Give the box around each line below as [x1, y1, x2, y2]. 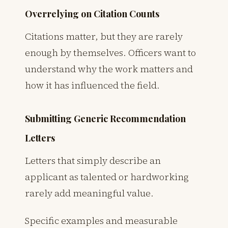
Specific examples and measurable [25, 214, 178, 227]
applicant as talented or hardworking [25, 170, 189, 183]
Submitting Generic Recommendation [25, 112, 186, 125]
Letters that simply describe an [25, 154, 161, 167]
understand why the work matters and [25, 62, 193, 75]
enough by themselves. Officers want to [25, 46, 196, 59]
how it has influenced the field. [25, 78, 160, 92]
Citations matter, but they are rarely [25, 30, 183, 43]
